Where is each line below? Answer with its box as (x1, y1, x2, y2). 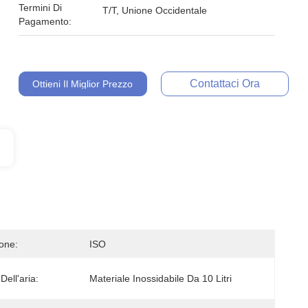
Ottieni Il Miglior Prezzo (32, 78, 133, 89)
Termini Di (19, 2, 63, 13)
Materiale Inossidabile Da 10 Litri (89, 273, 232, 284)
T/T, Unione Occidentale (102, 5, 208, 16)
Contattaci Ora (189, 78, 260, 89)
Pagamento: (19, 16, 72, 27)
